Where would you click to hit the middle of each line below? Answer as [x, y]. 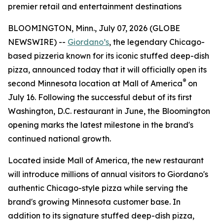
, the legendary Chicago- [157, 42]
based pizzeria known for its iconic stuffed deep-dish [109, 56]
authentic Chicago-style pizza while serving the [98, 188]
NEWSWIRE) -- [38, 42]
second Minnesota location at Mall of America [95, 83]
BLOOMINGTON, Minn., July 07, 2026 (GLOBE [94, 28]
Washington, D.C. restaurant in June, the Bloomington [109, 111]
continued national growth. [59, 139]
